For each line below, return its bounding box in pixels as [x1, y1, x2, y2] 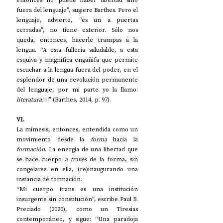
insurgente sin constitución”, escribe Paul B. [16, 195, 138, 204]
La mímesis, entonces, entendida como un [16, 125, 138, 134]
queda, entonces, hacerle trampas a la [16, 36, 138, 44]
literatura [16, 96, 42, 104]
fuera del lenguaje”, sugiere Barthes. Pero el [16, 6, 138, 14]
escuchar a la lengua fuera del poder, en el [16, 66, 138, 74]
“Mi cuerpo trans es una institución [16, 185, 138, 194]
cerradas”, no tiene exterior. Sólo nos [16, 26, 138, 34]
